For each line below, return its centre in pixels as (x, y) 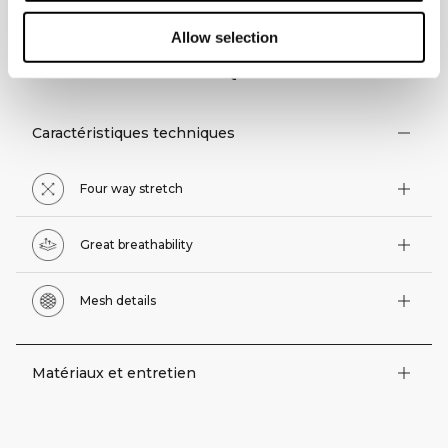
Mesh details (118, 301)
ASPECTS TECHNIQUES (149, 65)
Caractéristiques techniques (133, 133)
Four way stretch (131, 189)
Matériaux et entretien (114, 373)
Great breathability (136, 245)
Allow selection (224, 37)
